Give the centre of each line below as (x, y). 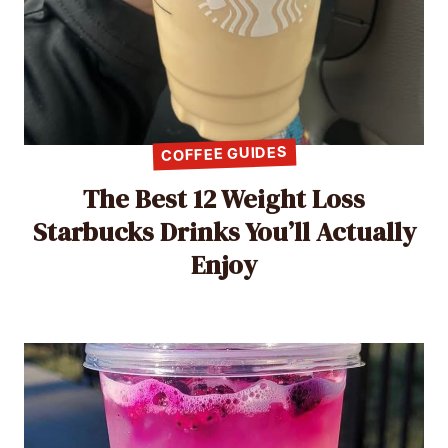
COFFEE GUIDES (224, 154)
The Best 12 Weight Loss (224, 199)
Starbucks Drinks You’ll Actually (224, 232)
